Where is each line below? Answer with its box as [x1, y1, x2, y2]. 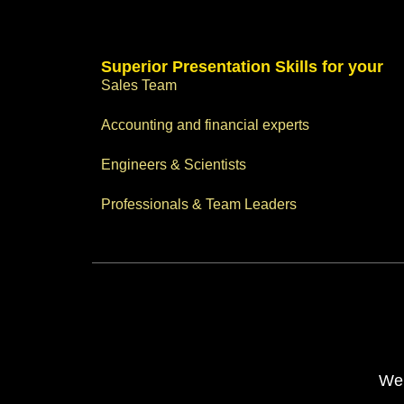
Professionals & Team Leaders [101, 197, 297, 213]
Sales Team [101, 78, 177, 94]
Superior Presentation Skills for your [101, 58, 383, 77]
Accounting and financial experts [101, 117, 309, 133]
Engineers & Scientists [101, 157, 246, 173]
